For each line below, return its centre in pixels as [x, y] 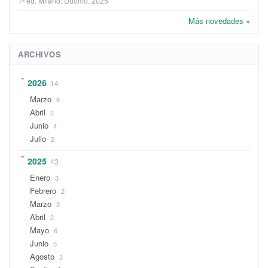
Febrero [43, 191]
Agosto [42, 256]
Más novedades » [219, 21]
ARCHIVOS [39, 54]
